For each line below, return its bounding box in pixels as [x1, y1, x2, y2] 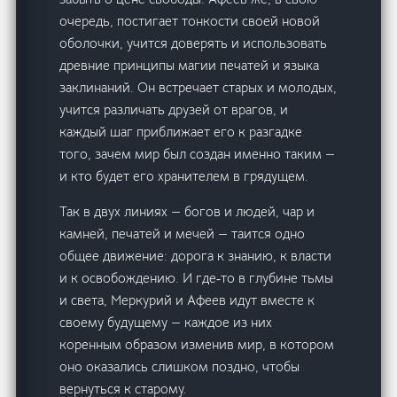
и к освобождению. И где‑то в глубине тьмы [59, 269, 334, 287]
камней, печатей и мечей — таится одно [59, 225, 306, 243]
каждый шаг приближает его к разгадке [59, 123, 303, 141]
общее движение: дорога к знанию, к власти [59, 247, 332, 265]
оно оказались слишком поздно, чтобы [59, 358, 300, 376]
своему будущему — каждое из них [59, 314, 273, 331]
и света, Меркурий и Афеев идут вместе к [59, 292, 315, 309]
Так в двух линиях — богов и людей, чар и [59, 203, 315, 221]
